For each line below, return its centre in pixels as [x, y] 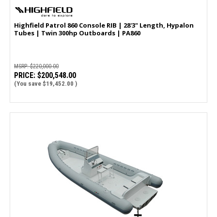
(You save [28, 83]
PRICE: [25, 75]
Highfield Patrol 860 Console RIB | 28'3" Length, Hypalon [104, 25]
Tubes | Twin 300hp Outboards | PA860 [77, 33]
